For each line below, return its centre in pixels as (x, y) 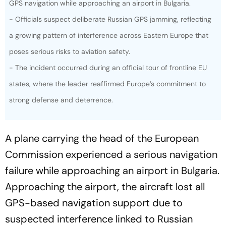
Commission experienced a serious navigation (111, 142)
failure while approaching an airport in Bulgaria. (112, 158)
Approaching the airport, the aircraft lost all (105, 175)
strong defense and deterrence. (61, 88)
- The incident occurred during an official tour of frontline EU (108, 55)
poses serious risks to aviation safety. (70, 39)
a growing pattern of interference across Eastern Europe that (109, 23)
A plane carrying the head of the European (102, 126)
